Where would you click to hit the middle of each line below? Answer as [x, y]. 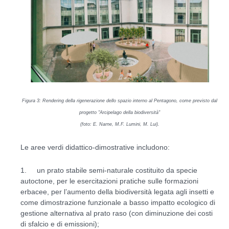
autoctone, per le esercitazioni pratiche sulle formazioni [109, 181]
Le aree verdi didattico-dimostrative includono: [95, 147]
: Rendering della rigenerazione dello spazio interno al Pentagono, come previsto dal [128, 101]
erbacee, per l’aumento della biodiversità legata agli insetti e [117, 192]
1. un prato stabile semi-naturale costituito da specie [109, 170]
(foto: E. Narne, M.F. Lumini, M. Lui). [120, 124]
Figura [29, 101]
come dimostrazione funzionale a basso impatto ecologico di [118, 203]
